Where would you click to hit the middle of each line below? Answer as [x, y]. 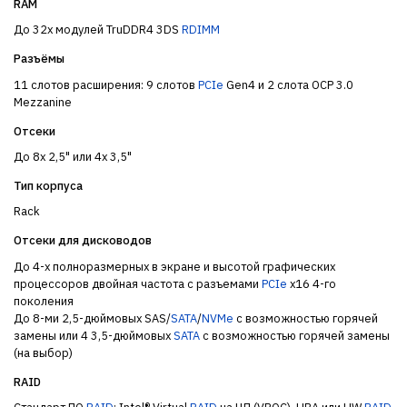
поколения [44, 301]
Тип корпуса [48, 185]
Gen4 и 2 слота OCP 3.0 [288, 84]
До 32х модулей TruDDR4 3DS [98, 30]
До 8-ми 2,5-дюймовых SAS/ [92, 318]
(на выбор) [43, 352]
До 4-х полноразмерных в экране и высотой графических [174, 266]
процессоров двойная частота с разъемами [138, 283]
